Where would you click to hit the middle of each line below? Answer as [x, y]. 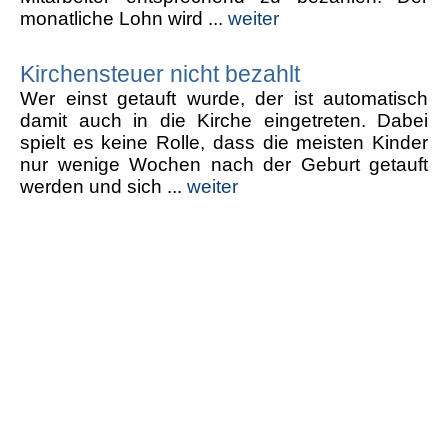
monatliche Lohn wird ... [124, 18]
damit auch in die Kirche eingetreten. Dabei [224, 120]
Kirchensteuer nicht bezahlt [160, 73]
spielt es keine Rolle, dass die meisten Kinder [224, 142]
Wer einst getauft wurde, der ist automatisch [224, 98]
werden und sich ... [103, 186]
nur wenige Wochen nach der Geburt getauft [224, 164]
